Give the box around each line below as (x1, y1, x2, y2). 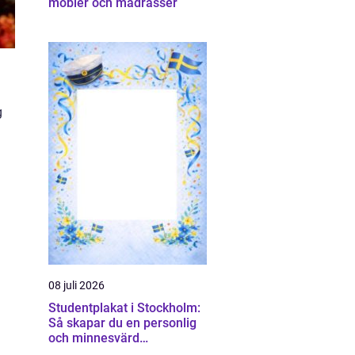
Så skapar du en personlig (48, 315, 197, 330)
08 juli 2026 (48, 279, 105, 292)
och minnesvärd (48, 330, 139, 345)
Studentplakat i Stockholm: (48, 300, 200, 315)
